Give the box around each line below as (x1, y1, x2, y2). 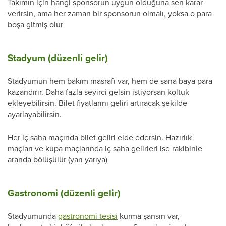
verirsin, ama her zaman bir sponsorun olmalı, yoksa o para (8, 8, 212, 19)
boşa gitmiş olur (8, 19, 63, 30)
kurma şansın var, (118, 210, 180, 222)
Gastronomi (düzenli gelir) (8, 186, 121, 200)
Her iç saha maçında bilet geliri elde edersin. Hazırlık (8, 132, 192, 143)
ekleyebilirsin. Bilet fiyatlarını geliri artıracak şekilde (8, 97, 187, 109)
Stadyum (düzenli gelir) (8, 50, 108, 65)
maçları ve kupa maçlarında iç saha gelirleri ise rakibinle (8, 143, 202, 154)
